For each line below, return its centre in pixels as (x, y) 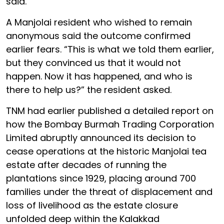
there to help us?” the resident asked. (89, 89)
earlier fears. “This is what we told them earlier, (110, 49)
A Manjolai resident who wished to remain (99, 22)
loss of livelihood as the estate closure (92, 205)
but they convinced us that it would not (93, 62)
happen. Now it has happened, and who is (99, 76)
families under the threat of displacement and (109, 191)
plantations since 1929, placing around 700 (101, 178)
